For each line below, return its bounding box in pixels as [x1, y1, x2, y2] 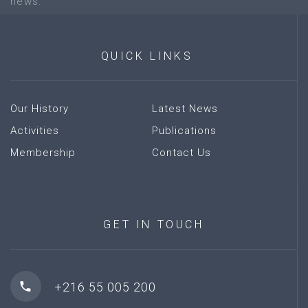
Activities [10, 124, 59, 137]
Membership [10, 146, 76, 159]
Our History [10, 102, 69, 115]
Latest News [152, 102, 218, 115]
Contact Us [152, 146, 211, 159]
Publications [152, 124, 217, 137]
